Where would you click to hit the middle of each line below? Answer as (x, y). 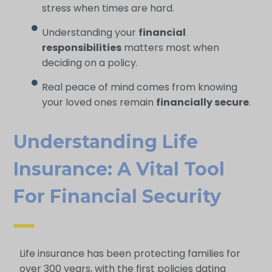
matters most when (171, 47)
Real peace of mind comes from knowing (140, 87)
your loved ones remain (99, 102)
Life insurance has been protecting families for (130, 254)
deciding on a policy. (90, 63)
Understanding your (90, 32)
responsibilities (82, 47)
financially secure (203, 102)
